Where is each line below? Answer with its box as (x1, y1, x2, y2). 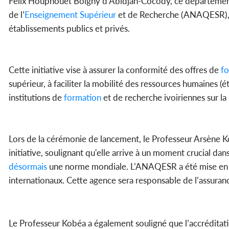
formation (62, 92, 101, 103)
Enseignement (25, 9, 78, 20)
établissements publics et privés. (9, 23, 130, 34)
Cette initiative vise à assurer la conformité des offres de (9, 64, 219, 76)
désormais (9, 161, 47, 172)
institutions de (9, 92, 62, 103)
